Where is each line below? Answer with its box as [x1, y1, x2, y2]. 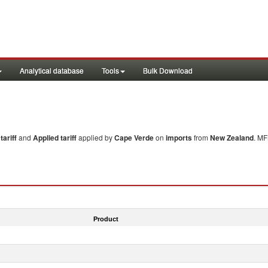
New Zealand [210, 132, 254, 143]
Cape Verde [114, 132, 154, 143]
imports [166, 132, 192, 143]
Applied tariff [33, 132, 78, 143]
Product [93, 215, 118, 223]
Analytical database [20, 65, 84, 75]
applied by [78, 132, 114, 142]
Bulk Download [143, 65, 193, 75]
